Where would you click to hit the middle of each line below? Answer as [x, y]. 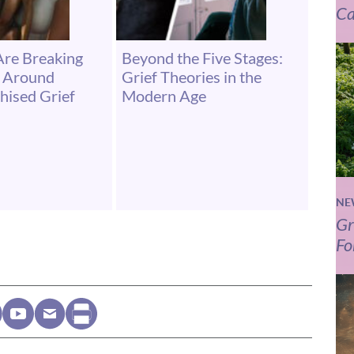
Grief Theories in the [191, 76]
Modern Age [164, 95]
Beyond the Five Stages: [202, 57]
